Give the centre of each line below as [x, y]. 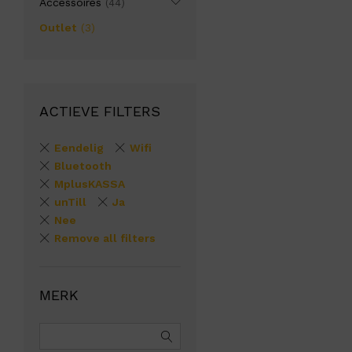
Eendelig [79, 147]
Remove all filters [105, 238]
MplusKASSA [90, 183]
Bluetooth [83, 165]
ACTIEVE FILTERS [100, 111]
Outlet [58, 27]
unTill [70, 202]
